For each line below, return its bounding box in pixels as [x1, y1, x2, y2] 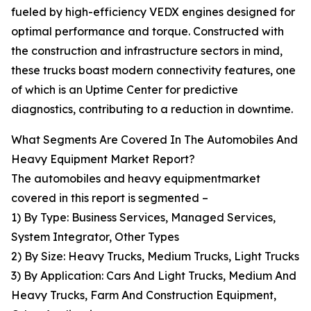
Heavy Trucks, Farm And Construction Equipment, [11, 288, 276, 303]
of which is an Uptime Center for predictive [11, 83, 238, 97]
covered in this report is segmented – [11, 191, 208, 205]
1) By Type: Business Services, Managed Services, [11, 210, 276, 225]
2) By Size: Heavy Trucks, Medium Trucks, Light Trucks [11, 249, 299, 264]
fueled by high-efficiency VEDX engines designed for [11, 5, 295, 19]
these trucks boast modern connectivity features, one [11, 63, 296, 78]
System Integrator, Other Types [11, 230, 179, 244]
